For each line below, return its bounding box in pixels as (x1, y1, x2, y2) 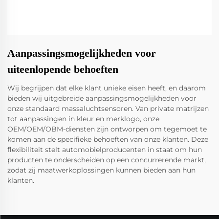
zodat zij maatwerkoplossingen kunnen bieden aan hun (7, 165, 196, 175)
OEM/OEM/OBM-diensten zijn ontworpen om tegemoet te (7, 124, 207, 133)
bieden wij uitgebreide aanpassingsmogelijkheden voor (7, 93, 197, 103)
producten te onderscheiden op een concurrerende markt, (7, 155, 206, 164)
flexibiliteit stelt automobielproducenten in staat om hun (7, 145, 202, 154)
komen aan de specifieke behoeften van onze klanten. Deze (7, 134, 208, 144)
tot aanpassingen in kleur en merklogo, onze (7, 114, 159, 123)
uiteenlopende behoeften (7, 63, 118, 75)
